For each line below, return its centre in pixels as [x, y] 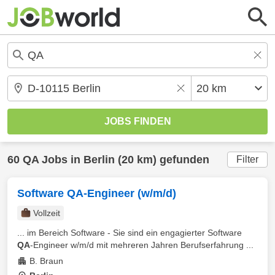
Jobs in [61, 160]
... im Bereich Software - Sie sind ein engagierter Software [130, 233]
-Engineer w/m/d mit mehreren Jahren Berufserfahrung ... [142, 245]
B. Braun [46, 261]
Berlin [99, 160]
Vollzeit [47, 213]
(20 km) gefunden [162, 160]
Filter [247, 159]
